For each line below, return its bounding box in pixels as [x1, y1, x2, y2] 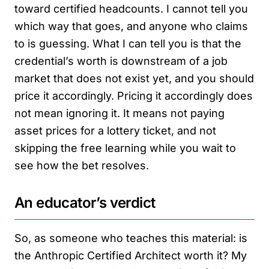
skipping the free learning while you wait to [14, 141, 236, 154]
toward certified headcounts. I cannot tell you [14, 2, 248, 15]
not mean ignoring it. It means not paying [14, 106, 225, 119]
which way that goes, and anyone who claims [14, 19, 248, 32]
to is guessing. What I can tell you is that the [14, 37, 241, 50]
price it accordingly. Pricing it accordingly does [14, 89, 253, 102]
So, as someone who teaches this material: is [14, 231, 247, 244]
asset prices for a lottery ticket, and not [14, 124, 216, 137]
